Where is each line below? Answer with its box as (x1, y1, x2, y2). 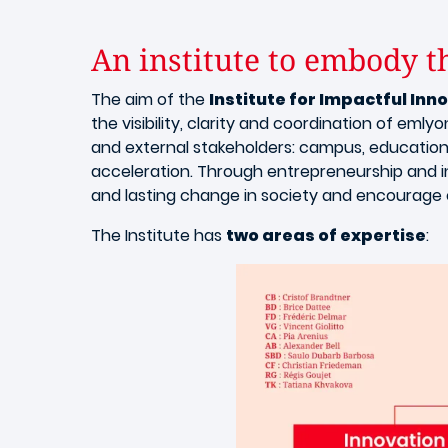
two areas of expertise (226, 224, 426, 247)
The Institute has (91, 224, 226, 247)
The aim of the (91, 88, 209, 111)
